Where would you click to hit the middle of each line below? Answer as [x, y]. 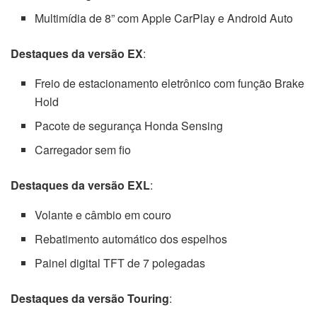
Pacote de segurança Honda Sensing [129, 125]
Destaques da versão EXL [80, 185]
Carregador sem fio [83, 149]
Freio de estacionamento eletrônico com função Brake [170, 83]
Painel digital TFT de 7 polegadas [120, 263]
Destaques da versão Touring [90, 298]
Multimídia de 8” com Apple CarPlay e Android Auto [164, 18]
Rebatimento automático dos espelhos [131, 238]
